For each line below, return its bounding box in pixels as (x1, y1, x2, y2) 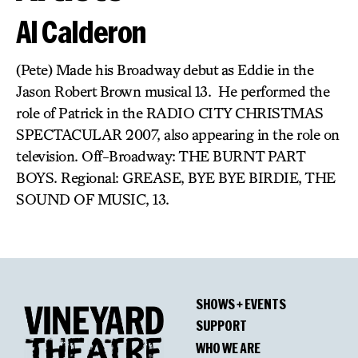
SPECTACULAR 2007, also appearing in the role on (16, 125, 340, 143)
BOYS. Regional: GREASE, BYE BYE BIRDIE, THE (16, 169, 336, 186)
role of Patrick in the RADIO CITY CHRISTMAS (16, 104, 324, 121)
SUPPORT (196, 316, 247, 335)
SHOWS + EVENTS (196, 294, 286, 312)
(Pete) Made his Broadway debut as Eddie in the (16, 61, 313, 78)
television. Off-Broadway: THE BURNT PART (16, 147, 304, 165)
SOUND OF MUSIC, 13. (16, 190, 169, 208)
